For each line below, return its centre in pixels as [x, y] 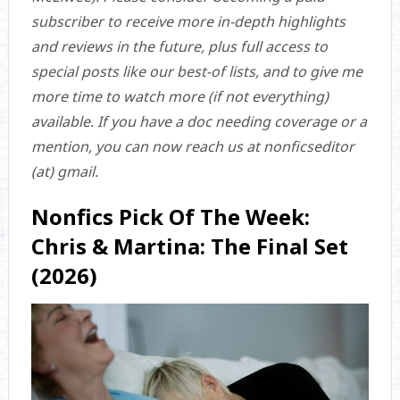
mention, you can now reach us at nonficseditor [192, 147]
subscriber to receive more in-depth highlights [188, 22]
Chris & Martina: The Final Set [189, 246]
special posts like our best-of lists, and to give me [196, 72]
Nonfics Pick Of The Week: [170, 217]
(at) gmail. [64, 172]
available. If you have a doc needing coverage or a [199, 122]
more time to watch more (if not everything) [179, 97]
